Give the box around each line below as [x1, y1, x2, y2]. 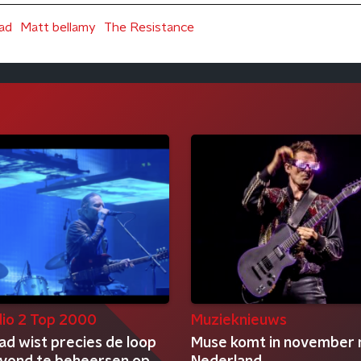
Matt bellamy [20, 21, 96, 34]
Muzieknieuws [190, 313, 287, 328]
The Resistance [104, 21, 194, 34]
